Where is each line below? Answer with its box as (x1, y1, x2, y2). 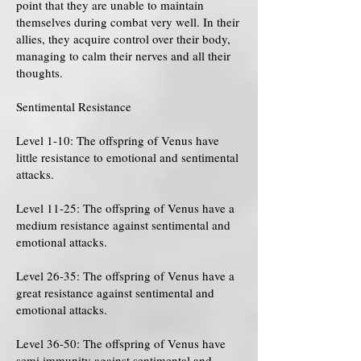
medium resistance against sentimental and (16, 217, 230, 233)
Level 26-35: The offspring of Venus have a (16, 268, 234, 284)
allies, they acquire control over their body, (16, 31, 230, 47)
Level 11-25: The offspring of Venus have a (16, 200, 234, 216)
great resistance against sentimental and (16, 284, 214, 301)
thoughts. (16, 64, 63, 81)
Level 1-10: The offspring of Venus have (16, 132, 219, 148)
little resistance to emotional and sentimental (16, 149, 239, 165)
